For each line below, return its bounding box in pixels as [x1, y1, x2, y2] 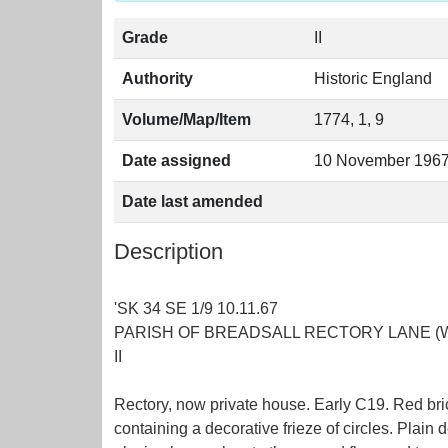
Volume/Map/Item [122, 111, 251, 128]
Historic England [314, 70, 432, 87]
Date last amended [122, 193, 263, 210]
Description [114, 239, 223, 264]
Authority [122, 70, 193, 87]
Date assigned [122, 152, 231, 169]
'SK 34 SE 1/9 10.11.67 [114, 300, 278, 317]
